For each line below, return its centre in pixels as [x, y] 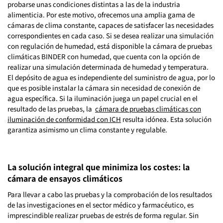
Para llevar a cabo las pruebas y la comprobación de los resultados [110, 195]
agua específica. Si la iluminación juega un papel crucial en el [103, 99]
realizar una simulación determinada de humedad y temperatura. [108, 67]
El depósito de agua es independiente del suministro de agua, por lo [111, 78]
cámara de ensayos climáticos [65, 179]
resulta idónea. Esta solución [166, 119]
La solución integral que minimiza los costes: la [99, 167]
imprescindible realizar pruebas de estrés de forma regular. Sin [103, 216]
